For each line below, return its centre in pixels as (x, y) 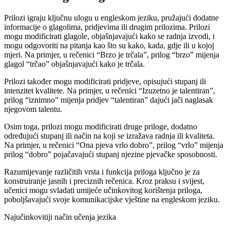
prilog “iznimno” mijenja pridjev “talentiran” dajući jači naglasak (109, 100)
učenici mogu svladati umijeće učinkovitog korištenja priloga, (103, 190)
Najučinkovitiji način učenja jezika (60, 217)
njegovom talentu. (33, 109)
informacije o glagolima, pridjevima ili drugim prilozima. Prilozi (107, 27)
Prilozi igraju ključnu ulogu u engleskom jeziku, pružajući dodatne (111, 17)
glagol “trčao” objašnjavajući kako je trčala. (74, 64)
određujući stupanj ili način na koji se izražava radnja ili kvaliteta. (109, 136)
